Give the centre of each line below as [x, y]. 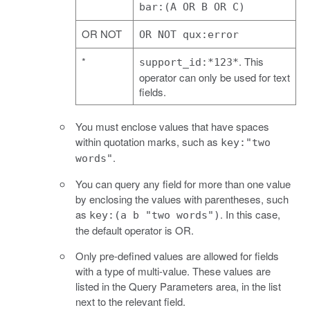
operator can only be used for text [215, 77]
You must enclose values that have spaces [172, 126]
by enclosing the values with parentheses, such [182, 199]
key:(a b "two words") [155, 215]
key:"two [246, 142]
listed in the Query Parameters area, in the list [178, 286]
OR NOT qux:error [189, 34]
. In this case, [250, 214]
